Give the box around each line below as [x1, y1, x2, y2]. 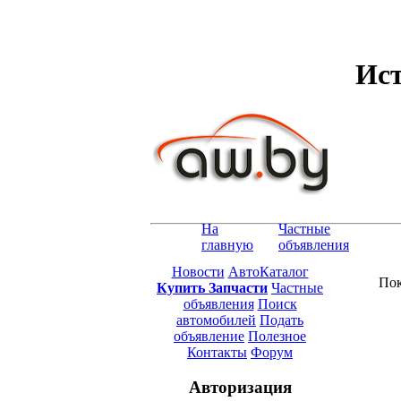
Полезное [248, 328, 306, 344]
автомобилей [176, 311, 256, 328]
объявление [174, 328, 244, 344]
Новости [171, 263, 225, 279]
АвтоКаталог [227, 263, 309, 279]
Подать [260, 311, 303, 328]
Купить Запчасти [157, 279, 268, 295]
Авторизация [188, 377, 292, 397]
